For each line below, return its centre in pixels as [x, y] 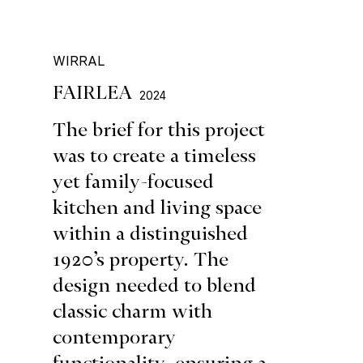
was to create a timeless [155, 155]
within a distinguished [151, 233]
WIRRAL [79, 60]
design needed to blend [155, 285]
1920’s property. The [141, 259]
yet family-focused [134, 181]
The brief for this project [159, 129]
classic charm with [133, 311]
